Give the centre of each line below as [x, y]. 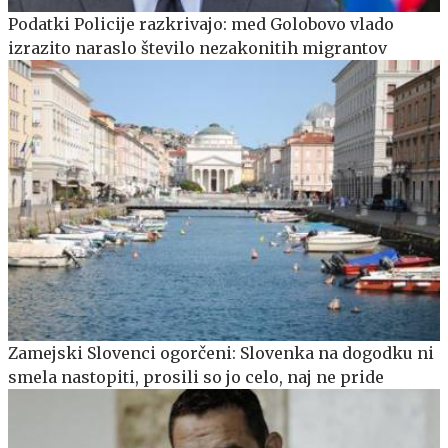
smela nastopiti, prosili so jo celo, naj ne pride [196, 376]
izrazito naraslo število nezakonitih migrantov [197, 48]
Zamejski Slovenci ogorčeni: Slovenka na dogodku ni [221, 352]
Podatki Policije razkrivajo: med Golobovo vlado [201, 24]
